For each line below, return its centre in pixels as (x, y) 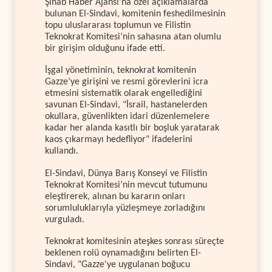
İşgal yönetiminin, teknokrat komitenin (121, 71)
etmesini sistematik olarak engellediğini (124, 94)
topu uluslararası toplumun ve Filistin (118, 25)
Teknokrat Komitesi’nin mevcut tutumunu (126, 185)
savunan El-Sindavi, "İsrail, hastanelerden (126, 105)
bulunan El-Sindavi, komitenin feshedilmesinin (135, 14)
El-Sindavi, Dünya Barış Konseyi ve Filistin (126, 173)
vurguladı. (65, 219)
